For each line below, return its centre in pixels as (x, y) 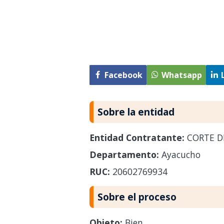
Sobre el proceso (137, 196)
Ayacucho (179, 154)
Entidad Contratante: (137, 137)
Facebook (123, 75)
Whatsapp (181, 75)
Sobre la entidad (136, 111)
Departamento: (124, 154)
